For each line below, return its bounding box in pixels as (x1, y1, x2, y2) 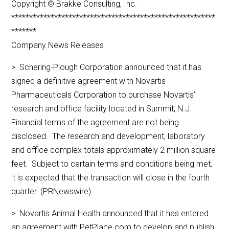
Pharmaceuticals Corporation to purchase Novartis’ (11, 90, 196, 100)
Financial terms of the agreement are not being (11, 118, 179, 128)
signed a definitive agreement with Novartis (11, 76, 166, 86)
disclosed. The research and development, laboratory (11, 131, 205, 142)
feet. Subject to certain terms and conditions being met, (11, 159, 213, 169)
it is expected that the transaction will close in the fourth (11, 173, 210, 183)
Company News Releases (11, 40, 104, 51)
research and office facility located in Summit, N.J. (11, 104, 194, 114)
